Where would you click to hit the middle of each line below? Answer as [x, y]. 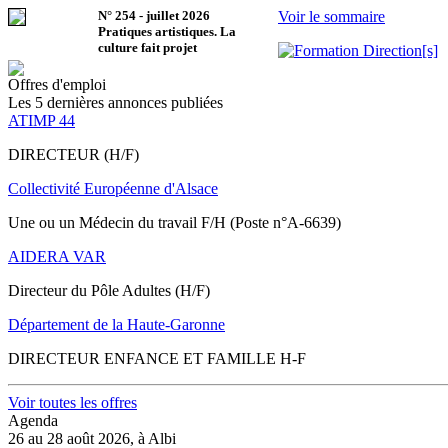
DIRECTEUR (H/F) [73, 154]
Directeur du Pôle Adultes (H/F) [109, 290]
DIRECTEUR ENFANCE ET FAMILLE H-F [157, 358]
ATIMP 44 [41, 120]
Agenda [33, 420]
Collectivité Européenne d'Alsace [113, 188]
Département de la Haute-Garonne [116, 324]
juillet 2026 [178, 15]
